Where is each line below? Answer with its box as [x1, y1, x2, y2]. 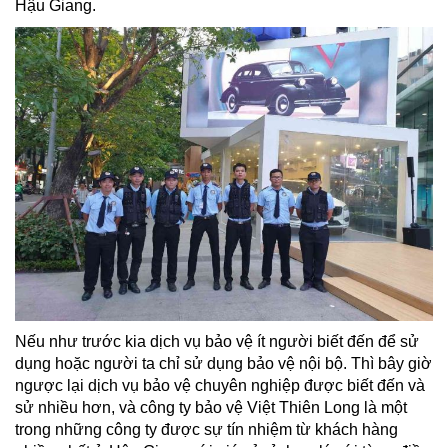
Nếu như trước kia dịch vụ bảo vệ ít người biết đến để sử [15, 332, 419, 350]
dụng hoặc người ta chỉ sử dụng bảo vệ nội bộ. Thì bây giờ [15, 354, 432, 372]
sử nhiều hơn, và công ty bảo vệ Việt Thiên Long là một [15, 398, 407, 416]
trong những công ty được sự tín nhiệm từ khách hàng [15, 420, 398, 438]
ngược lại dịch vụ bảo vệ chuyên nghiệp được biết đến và [15, 376, 425, 394]
